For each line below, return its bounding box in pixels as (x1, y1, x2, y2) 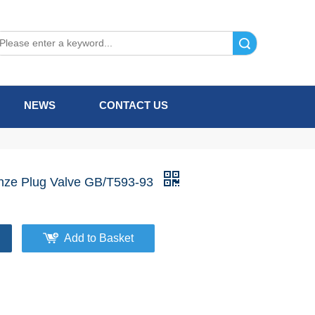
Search (195, 38, 224, 49)
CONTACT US (99, 99, 168, 111)
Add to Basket (64, 232, 134, 244)
